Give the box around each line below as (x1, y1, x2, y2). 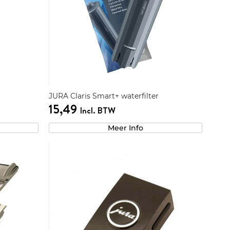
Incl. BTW (79, 104, 116, 117)
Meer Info (107, 123, 143, 132)
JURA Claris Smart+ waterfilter (48, 91, 159, 101)
